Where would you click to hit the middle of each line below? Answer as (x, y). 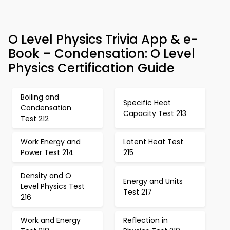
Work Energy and (51, 142)
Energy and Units (153, 181)
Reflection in (146, 220)
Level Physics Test (53, 186)
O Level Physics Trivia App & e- (103, 39)
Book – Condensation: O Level (102, 54)
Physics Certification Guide (91, 68)
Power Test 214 (47, 152)
